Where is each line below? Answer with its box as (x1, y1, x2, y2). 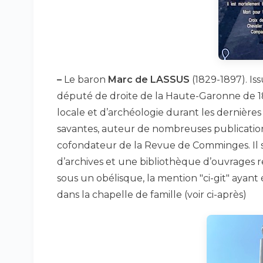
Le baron (62, 74, 108, 85)
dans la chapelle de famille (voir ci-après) (57, 189, 247, 200)
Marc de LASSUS (108, 74, 190, 85)
